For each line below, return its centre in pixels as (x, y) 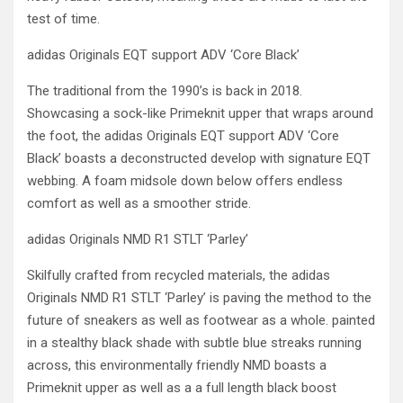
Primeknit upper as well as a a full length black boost (182, 388)
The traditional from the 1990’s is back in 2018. (165, 91)
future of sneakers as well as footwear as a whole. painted (201, 320)
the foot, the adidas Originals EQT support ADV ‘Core (183, 136)
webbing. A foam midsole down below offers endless (185, 181)
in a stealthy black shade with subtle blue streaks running (194, 343)
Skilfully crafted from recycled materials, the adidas (179, 275)
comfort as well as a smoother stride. (139, 203)
